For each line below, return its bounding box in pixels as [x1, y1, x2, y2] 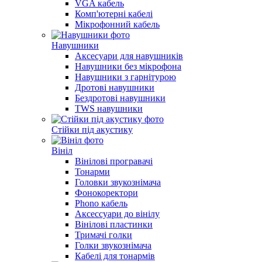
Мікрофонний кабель [75, 19, 160, 29]
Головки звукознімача [75, 177, 161, 187]
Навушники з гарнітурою [75, 72, 176, 82]
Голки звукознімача [75, 240, 151, 250]
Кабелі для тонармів [75, 251, 155, 261]
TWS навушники [75, 104, 143, 113]
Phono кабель [75, 198, 127, 208]
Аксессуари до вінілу [75, 209, 160, 219]
